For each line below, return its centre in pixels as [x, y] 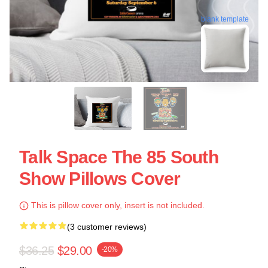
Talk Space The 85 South [119, 157]
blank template [225, 18]
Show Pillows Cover [100, 179]
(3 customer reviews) [107, 227]
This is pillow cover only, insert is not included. [117, 205]
